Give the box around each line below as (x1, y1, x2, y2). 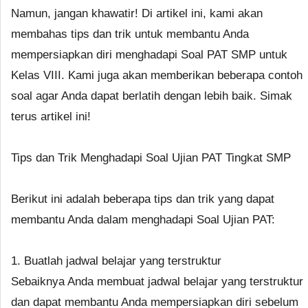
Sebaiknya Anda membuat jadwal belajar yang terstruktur (11, 274, 303, 288)
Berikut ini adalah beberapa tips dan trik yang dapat (11, 192, 274, 206)
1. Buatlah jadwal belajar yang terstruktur (11, 254, 221, 267)
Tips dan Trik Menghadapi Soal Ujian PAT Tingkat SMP (11, 151, 291, 164)
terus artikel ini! (11, 109, 91, 123)
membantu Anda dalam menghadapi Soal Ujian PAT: (11, 212, 275, 226)
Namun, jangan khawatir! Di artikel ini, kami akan (11, 6, 263, 20)
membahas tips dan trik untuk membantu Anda (11, 27, 249, 41)
